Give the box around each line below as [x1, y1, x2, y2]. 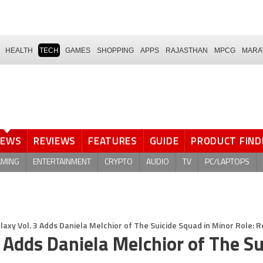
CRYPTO [104, 157, 133, 167]
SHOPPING [97, 46, 134, 55]
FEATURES [88, 133, 137, 149]
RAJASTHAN [166, 46, 208, 55]
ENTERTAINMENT [33, 157, 91, 167]
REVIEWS [33, 133, 76, 149]
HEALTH [5, 46, 33, 55]
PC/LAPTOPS [205, 157, 249, 167]
